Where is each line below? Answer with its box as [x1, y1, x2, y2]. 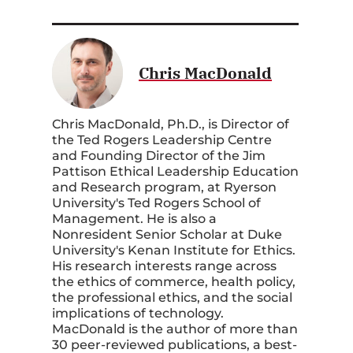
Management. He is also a [52, 211, 217, 226]
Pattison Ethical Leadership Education [52, 164, 299, 179]
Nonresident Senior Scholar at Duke [52, 227, 282, 242]
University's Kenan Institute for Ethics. [52, 243, 295, 258]
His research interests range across [52, 258, 277, 273]
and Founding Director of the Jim [52, 148, 266, 163]
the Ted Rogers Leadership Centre [52, 132, 272, 147]
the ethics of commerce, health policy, [52, 274, 295, 289]
